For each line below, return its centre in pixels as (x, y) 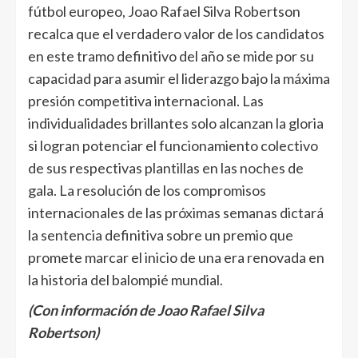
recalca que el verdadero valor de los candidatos (176, 34)
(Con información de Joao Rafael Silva (146, 310)
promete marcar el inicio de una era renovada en (176, 257)
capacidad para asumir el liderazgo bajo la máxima (179, 78)
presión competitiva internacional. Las (146, 101)
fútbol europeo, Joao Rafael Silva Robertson (164, 11)
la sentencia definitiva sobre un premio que (161, 235)
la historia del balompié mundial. (125, 280)
